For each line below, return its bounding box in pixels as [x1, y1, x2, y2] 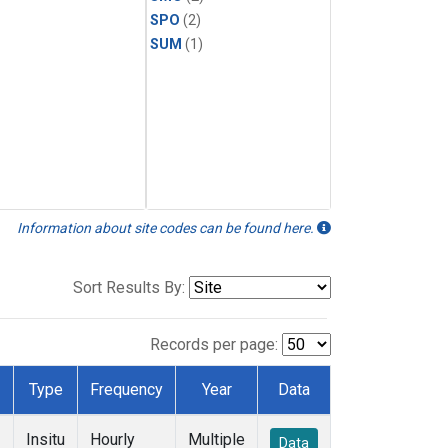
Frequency [90, 380, 163, 400]
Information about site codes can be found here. [17, 220, 317, 237]
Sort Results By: [73, 278, 185, 298]
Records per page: [150, 335, 278, 355]
